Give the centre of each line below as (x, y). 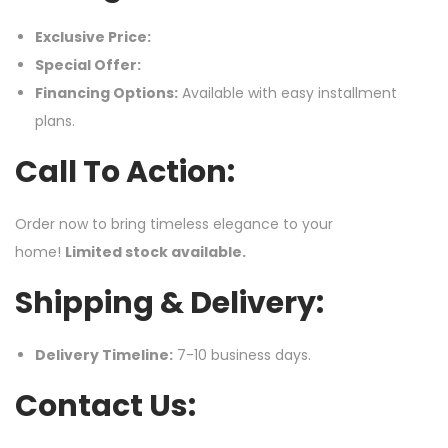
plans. (55, 121)
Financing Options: (106, 93)
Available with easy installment (287, 93)
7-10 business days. (242, 355)
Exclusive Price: (93, 37)
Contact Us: (105, 406)
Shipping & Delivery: (169, 303)
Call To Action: (125, 172)
